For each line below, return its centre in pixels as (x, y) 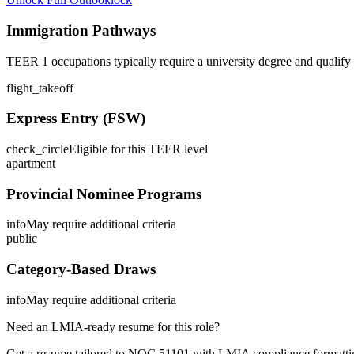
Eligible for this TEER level (138, 149)
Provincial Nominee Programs (104, 194)
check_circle (38, 149)
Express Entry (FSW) (76, 119)
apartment (31, 163)
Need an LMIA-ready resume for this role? (113, 326)
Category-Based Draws (81, 269)
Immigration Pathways (81, 30)
